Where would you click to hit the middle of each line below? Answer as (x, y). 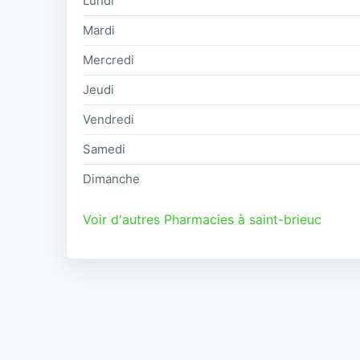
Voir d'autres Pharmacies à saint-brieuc (202, 220)
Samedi (104, 149)
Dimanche (111, 179)
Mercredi (108, 60)
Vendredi (108, 120)
